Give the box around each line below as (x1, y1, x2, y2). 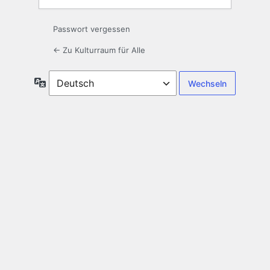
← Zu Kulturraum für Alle (53, 45, 145, 55)
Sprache (46, 77, 79, 87)
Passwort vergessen (53, 24, 130, 34)
